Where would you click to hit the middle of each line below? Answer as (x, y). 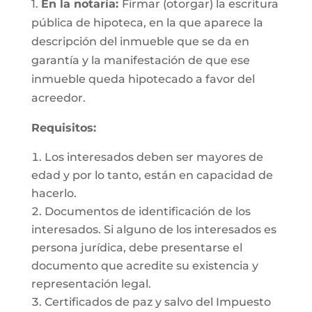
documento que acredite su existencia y (145, 266)
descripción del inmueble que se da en (140, 41)
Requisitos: (63, 128)
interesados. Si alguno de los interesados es (154, 229)
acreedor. (58, 98)
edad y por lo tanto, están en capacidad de (152, 175)
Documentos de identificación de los (147, 211)
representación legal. (91, 284)
